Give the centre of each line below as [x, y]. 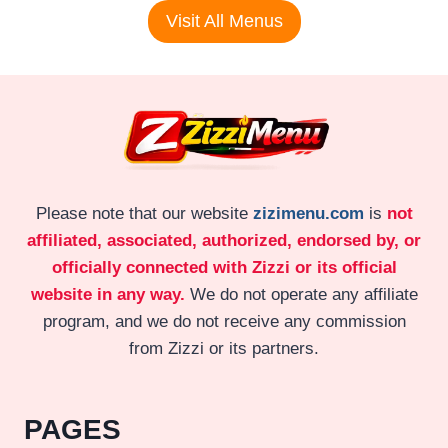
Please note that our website [144, 213]
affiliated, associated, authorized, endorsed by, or [224, 240]
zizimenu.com [308, 213]
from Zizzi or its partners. [224, 348]
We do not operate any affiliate [301, 294]
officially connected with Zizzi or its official [224, 267]
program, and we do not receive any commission [224, 321]
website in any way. [107, 294]
